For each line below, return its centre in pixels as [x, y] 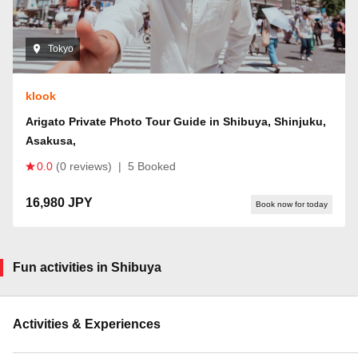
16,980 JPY [59, 202]
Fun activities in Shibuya [87, 267]
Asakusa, [51, 140]
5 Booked [152, 166]
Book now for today [292, 204]
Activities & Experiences [87, 324]
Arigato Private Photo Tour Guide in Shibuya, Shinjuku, [176, 121]
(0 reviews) [84, 166]
